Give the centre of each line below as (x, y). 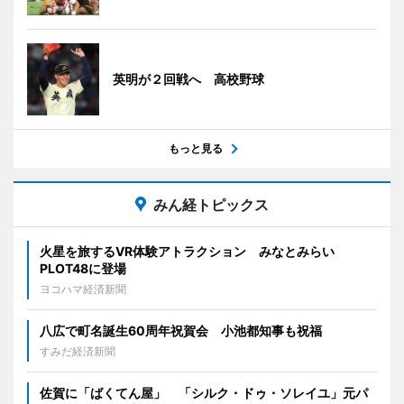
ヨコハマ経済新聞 (83, 289)
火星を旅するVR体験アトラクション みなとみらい (187, 252)
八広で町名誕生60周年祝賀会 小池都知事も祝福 (181, 331)
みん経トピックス (211, 205)
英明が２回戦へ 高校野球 (188, 79)
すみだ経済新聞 (78, 352)
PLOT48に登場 (83, 269)
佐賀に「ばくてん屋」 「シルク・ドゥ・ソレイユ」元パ (204, 393)
